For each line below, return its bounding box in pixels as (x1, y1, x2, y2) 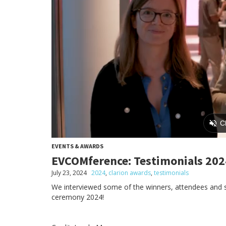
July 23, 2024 (51, 168, 87, 177)
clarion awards (108, 168, 151, 177)
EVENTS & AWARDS (51, 142, 103, 150)
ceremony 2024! (51, 192, 104, 202)
